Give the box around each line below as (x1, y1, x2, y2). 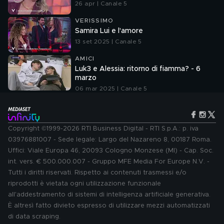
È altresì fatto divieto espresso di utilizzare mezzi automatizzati (8, 202, 210, 209)
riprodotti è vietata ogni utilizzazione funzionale (8, 180, 161, 187)
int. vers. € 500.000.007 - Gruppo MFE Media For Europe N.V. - (8, 158, 209, 165)
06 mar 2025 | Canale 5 (75, 85, 147, 91)
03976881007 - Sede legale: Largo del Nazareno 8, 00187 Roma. (8, 136, 211, 143)
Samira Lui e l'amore (75, 27, 143, 34)
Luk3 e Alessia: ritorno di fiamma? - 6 (75, 65, 200, 72)
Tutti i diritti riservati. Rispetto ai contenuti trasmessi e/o (8, 169, 186, 176)
